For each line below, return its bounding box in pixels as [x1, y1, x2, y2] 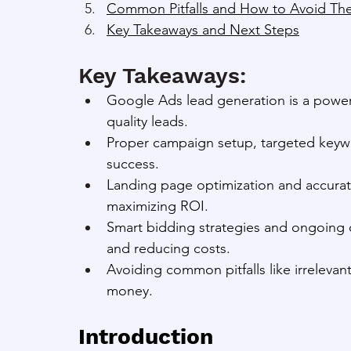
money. [107, 281, 153, 299]
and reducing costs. [107, 239, 230, 257]
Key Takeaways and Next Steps [107, 20, 299, 38]
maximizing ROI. [107, 197, 208, 215]
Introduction [78, 323, 213, 349]
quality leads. [107, 112, 188, 130]
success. [107, 154, 159, 172]
